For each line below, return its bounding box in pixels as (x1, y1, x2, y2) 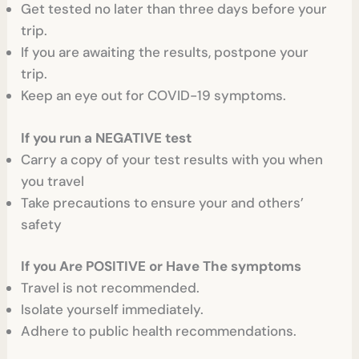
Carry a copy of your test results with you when (21, 150, 324, 168)
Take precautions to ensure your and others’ (21, 193, 305, 212)
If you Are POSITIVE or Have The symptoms (21, 257, 302, 276)
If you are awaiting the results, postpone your (21, 43, 309, 62)
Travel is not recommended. (21, 279, 200, 297)
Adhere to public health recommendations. (21, 322, 297, 341)
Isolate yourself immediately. (21, 301, 204, 319)
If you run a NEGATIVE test (21, 128, 192, 147)
